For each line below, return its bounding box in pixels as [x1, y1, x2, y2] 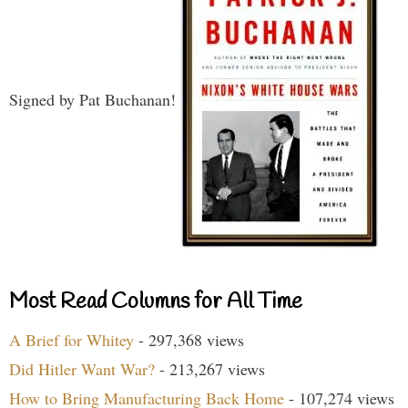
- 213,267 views [155, 358, 265, 381]
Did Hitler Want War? [9, 358, 155, 381]
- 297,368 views [134, 329, 244, 352]
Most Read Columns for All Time [9, 288, 302, 318]
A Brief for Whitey [9, 329, 134, 352]
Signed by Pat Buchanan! [9, 87, 180, 110]
